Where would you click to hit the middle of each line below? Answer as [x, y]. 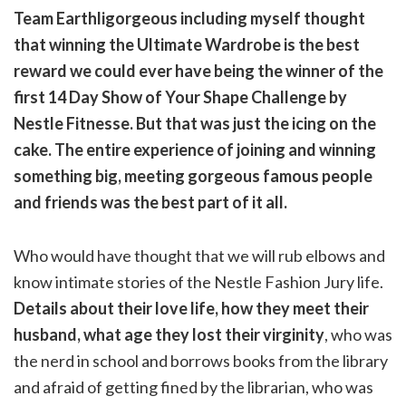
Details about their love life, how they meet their [191, 309]
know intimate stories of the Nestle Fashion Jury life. [198, 282]
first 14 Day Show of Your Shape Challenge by [180, 97]
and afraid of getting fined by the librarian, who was [193, 387]
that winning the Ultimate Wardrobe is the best [187, 45]
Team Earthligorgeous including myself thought [189, 19]
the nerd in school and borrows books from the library [201, 361]
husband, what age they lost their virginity [169, 335]
